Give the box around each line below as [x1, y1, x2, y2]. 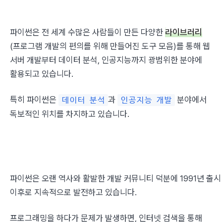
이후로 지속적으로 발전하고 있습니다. [10, 187, 137, 197]
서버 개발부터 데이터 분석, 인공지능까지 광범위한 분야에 [10, 55, 202, 65]
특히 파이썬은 [10, 95, 58, 105]
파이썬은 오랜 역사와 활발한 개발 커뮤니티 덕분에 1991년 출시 [10, 173, 221, 183]
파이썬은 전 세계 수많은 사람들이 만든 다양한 [10, 27, 165, 37]
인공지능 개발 [120, 96, 172, 105]
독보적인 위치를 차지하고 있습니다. [10, 109, 129, 119]
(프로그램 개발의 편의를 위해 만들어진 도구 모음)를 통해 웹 [10, 41, 210, 51]
